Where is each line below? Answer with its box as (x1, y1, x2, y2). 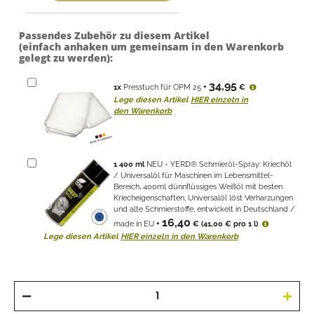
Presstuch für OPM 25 (123, 81, 201, 92)
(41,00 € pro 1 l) (201, 218, 258, 228)
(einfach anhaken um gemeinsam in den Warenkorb (19, 39, 284, 53)
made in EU (114, 218, 154, 228)
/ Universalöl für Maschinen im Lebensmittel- (114, 170, 273, 180)
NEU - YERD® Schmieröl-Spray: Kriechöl (146, 158, 292, 169)
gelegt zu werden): (19, 50, 113, 64)
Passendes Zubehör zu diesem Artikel (19, 28, 210, 42)
